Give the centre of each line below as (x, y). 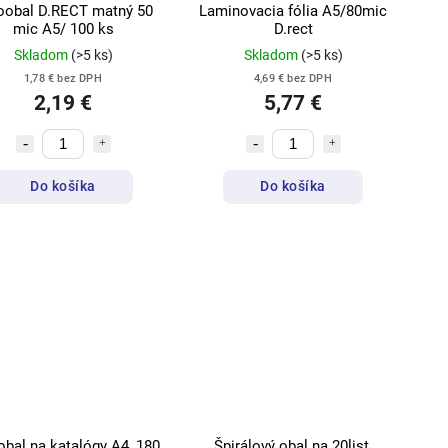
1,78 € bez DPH (63, 78)
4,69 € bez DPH (293, 78)
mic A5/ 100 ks (63, 28)
